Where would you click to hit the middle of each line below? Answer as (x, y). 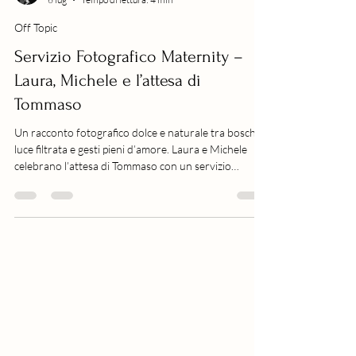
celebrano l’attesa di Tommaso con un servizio (123, 204)
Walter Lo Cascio (81, 24)
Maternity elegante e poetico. (84, 221)
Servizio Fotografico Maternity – (129, 95)
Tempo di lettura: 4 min (127, 38)
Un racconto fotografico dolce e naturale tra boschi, (137, 170)
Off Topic (36, 66)
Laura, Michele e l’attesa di (108, 118)
